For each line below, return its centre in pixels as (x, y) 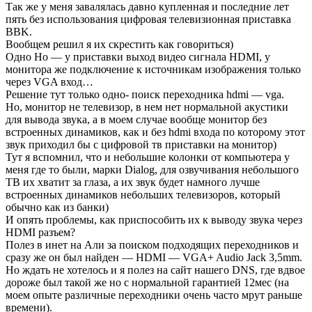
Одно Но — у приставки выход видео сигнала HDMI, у (138, 56)
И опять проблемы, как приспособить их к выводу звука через (154, 219)
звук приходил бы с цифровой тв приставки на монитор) (141, 144)
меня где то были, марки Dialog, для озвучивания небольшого (152, 169)
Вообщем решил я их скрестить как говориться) (119, 44)
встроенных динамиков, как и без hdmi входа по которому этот (155, 132)
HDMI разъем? (40, 232)
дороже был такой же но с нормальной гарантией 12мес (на (147, 282)
